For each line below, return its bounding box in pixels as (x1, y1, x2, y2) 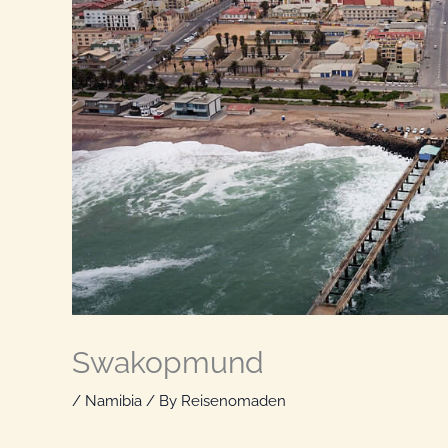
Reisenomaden (181, 391, 286, 410)
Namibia (85, 391, 142, 410)
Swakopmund (72, 344, 264, 380)
